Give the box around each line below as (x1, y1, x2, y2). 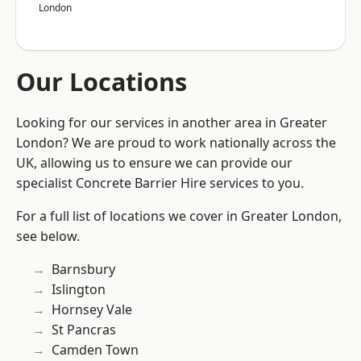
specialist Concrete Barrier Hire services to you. (16, 174, 304, 193)
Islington (52, 280, 106, 299)
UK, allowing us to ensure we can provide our (16, 154, 293, 172)
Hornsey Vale (52, 301, 132, 319)
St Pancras (52, 321, 116, 339)
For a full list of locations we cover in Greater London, (16, 207, 342, 226)
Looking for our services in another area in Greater (16, 114, 327, 132)
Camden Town (52, 341, 139, 359)
